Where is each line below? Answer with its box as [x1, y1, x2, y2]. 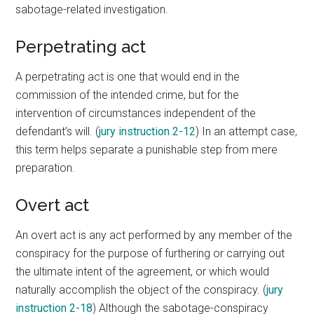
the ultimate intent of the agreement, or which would [15, 265, 270, 278]
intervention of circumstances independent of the [15, 107, 257, 120]
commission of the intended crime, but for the [15, 88, 240, 102]
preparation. [15, 161, 76, 175]
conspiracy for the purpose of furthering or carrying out [15, 247, 285, 260]
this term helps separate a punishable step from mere [15, 143, 278, 156]
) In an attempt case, [196, 125, 298, 138]
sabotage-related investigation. [15, 3, 169, 16]
